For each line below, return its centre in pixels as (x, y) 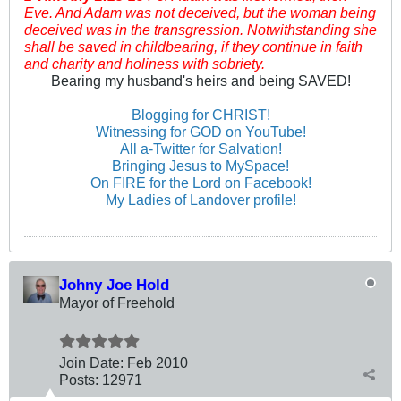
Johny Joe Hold (114, 284)
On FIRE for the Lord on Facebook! (200, 182)
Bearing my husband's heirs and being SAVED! (200, 80)
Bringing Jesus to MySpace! (200, 165)
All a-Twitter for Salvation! (200, 148)
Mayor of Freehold (117, 302)
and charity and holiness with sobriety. (145, 63)
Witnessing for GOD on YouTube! (200, 131)
